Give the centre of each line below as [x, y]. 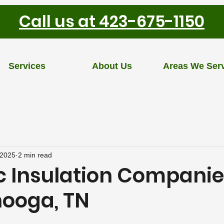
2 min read [35, 155]
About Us [112, 66]
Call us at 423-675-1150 [112, 21]
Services [27, 66]
